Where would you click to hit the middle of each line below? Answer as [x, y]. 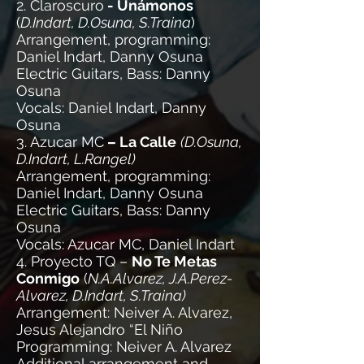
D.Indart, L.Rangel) [76, 159]
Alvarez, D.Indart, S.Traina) [101, 295]
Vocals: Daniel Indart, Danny [111, 108]
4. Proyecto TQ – [74, 261]
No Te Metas [174, 261]
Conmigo [48, 278]
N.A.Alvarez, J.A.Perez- [160, 278]
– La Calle [140, 142]
